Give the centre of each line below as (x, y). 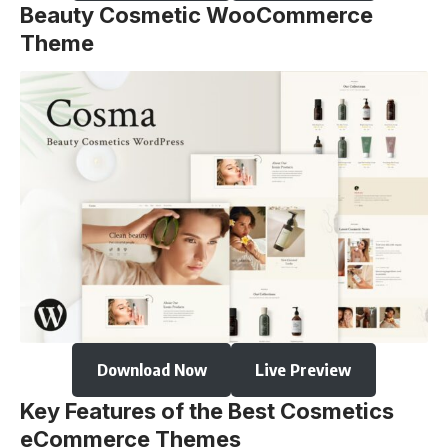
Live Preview (303, 370)
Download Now (151, 370)
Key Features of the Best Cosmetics (207, 411)
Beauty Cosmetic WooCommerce (196, 15)
